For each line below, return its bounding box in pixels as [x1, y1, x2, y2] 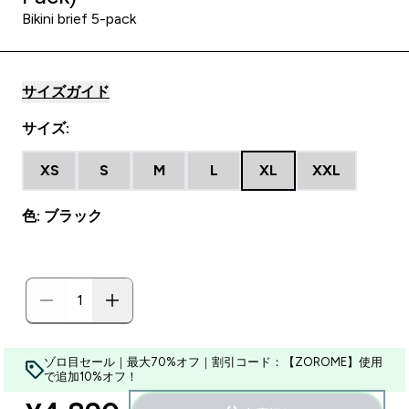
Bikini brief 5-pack [22, 11, 136, 26]
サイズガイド [22, 84, 110, 100]
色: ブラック [22, 208, 102, 224]
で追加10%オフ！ [44, 370, 138, 383]
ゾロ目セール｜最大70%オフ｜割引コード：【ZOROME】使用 [44, 355, 383, 369]
